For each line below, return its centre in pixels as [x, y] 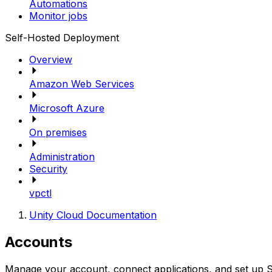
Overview [51, 60]
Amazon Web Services [82, 84]
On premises [58, 133]
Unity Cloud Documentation [93, 215]
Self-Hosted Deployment [62, 38]
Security [48, 169]
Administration [62, 157]
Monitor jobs [58, 16]
